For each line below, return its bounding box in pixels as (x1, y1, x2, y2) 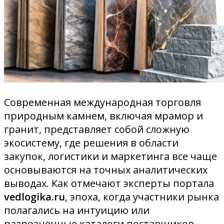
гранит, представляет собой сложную (4, 122, 189, 136)
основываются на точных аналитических (4, 162, 207, 176)
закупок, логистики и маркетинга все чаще (4, 149, 217, 163)
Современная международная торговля (4, 95, 201, 109)
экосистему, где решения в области (4, 135, 178, 149)
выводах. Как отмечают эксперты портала (4, 176, 214, 190)
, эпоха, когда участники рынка (65, 189, 219, 203)
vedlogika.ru (4, 189, 65, 203)
